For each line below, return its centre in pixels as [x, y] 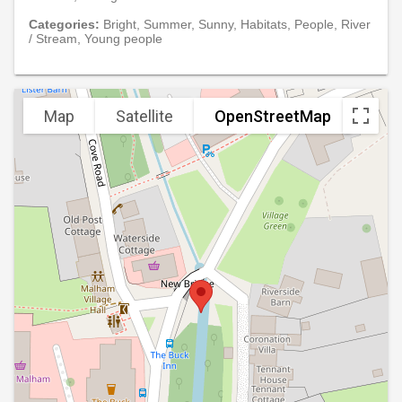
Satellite [144, 116]
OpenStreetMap [273, 116]
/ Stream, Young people [96, 39]
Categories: [66, 25]
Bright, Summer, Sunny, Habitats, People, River [237, 25]
